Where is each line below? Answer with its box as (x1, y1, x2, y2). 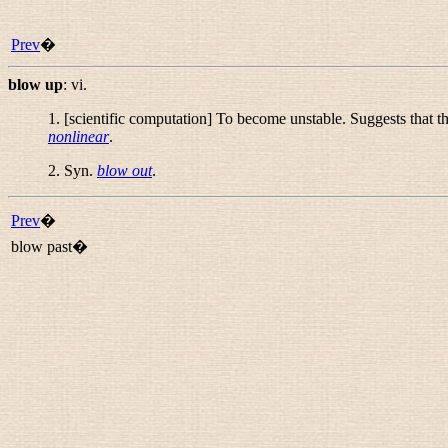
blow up (8, 76, 63, 93)
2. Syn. (48, 162, 97, 179)
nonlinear (48, 128, 109, 145)
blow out (97, 162, 152, 179)
